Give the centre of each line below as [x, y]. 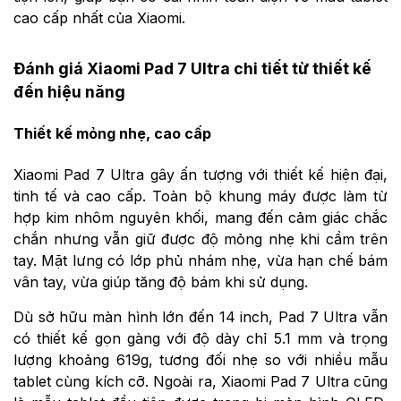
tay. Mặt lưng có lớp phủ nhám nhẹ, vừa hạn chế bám [200, 260]
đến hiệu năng [69, 92]
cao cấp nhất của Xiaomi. [99, 17]
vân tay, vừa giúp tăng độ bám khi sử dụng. [161, 282]
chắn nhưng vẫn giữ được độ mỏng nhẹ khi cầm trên [200, 239]
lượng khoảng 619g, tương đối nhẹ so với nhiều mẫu [200, 359]
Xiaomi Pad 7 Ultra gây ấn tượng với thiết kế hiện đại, [200, 174]
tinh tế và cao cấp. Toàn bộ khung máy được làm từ [200, 196]
